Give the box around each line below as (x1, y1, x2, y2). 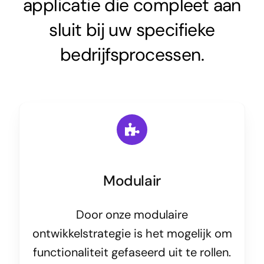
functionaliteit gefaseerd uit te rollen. (33, 244, 231, 260)
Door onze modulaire (76, 206, 188, 222)
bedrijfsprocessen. (60, 42, 204, 66)
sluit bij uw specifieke (49, 18, 215, 41)
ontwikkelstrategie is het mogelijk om (32, 225, 232, 241)
